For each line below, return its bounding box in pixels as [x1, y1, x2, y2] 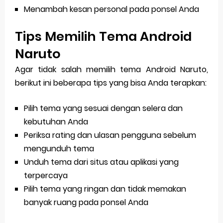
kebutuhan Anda [24, 116, 89, 128]
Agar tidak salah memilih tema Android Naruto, [15, 64, 208, 76]
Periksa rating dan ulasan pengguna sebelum [24, 129, 197, 141]
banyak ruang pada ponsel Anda [24, 197, 149, 209]
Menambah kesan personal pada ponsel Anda [24, 3, 200, 15]
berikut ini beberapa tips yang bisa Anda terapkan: [15, 77, 207, 89]
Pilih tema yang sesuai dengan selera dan [24, 103, 183, 114]
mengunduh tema [24, 143, 95, 155]
